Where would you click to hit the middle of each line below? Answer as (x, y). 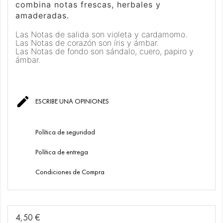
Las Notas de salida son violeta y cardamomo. (101, 35)
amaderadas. (44, 16)
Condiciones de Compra (70, 172)
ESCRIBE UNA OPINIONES (71, 102)
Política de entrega (62, 152)
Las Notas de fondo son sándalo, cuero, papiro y (105, 52)
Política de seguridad (65, 132)
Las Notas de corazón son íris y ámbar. (87, 43)
